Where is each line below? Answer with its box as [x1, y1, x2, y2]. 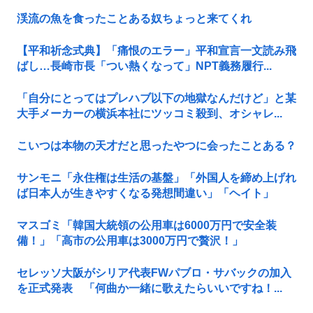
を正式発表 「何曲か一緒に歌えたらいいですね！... [17, 282, 282, 294]
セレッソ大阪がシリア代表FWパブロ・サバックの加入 [17, 266, 291, 279]
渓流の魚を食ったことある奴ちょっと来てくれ [17, 12, 252, 24]
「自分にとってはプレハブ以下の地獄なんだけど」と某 [17, 92, 296, 104]
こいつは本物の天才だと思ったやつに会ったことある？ [17, 139, 296, 152]
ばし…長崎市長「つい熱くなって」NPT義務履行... [17, 59, 272, 72]
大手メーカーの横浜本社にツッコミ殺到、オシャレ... [17, 107, 282, 119]
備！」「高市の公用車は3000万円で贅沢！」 [17, 234, 243, 247]
